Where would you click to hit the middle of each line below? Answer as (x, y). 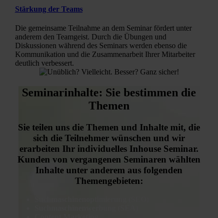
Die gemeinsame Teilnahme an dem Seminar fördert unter (103, 28)
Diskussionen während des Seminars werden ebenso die (101, 45)
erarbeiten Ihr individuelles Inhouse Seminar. (109, 148)
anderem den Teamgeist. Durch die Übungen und (91, 36)
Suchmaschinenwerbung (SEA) (86, 208)
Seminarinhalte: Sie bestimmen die (109, 92)
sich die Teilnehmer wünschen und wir (109, 138)
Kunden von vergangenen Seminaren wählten (109, 159)
